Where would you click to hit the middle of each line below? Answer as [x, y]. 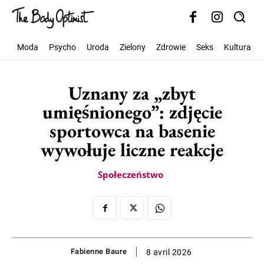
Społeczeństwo [131, 174]
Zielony [133, 47]
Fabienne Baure [99, 252]
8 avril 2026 [169, 253]
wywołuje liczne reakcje [132, 150]
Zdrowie [171, 47]
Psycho [62, 47]
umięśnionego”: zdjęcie [132, 112]
